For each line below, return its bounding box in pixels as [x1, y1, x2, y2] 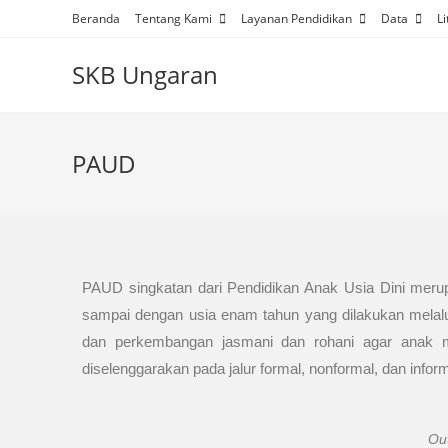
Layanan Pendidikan [241, 10, 355, 27]
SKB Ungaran [72, 58, 218, 91]
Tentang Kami [135, 10, 215, 27]
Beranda [72, 10, 120, 27]
